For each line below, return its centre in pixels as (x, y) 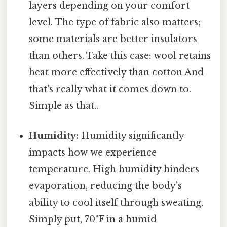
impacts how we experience (93, 153)
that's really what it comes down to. (110, 89)
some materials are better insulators (113, 39)
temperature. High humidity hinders (114, 169)
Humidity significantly (131, 136)
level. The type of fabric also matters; (115, 22)
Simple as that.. (64, 106)
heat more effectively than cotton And (117, 72)
